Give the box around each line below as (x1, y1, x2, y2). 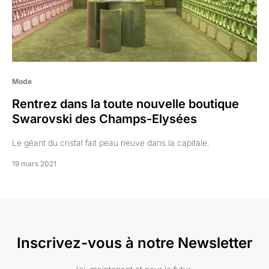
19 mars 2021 (12, 159, 56, 169)
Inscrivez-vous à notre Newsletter (16, 234, 253, 252)
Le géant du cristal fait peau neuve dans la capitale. (12, 138, 210, 148)
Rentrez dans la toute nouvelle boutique (12, 97, 239, 112)
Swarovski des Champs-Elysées (12, 112, 197, 127)
